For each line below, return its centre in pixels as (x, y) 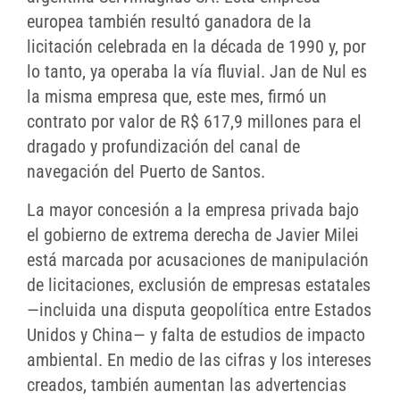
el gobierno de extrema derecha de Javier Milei (193, 235)
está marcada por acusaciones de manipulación (198, 260)
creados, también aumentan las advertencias (187, 385)
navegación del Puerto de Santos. (146, 172)
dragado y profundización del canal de (163, 147)
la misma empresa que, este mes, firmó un (177, 97)
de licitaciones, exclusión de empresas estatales (199, 285)
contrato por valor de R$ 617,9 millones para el (194, 122)
